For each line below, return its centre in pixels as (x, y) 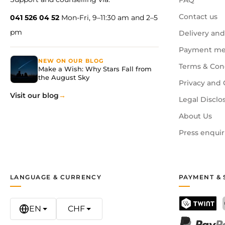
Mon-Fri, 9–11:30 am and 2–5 (108, 18)
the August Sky (64, 77)
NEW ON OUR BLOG (71, 61)
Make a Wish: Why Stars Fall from (95, 69)
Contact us (198, 17)
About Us (195, 116)
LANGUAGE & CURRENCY (56, 177)
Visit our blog (34, 96)
